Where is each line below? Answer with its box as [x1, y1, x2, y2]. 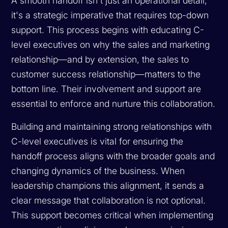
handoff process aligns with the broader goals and [11, 150, 215, 161]
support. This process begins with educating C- [11, 24, 205, 35]
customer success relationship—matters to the [11, 68, 201, 79]
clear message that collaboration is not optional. [11, 194, 206, 206]
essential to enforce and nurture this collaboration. [11, 98, 216, 109]
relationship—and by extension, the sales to [11, 53, 189, 65]
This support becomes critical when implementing [11, 209, 214, 220]
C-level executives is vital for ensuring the [11, 135, 184, 147]
